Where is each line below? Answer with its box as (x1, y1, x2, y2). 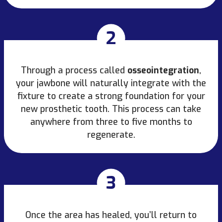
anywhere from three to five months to (30, 115, 192, 128)
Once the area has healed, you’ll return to (25, 209, 197, 221)
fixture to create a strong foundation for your (17, 90, 205, 102)
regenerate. (87, 128, 135, 141)
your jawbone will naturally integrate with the (16, 77, 206, 89)
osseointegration (127, 64, 199, 76)
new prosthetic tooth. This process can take (21, 103, 201, 115)
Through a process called (21, 64, 127, 76)
